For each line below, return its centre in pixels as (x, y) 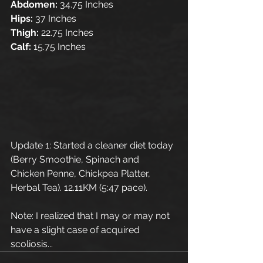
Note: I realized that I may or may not (91, 215)
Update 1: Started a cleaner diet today (93, 145)
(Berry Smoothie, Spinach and (76, 159)
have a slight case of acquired (76, 230)
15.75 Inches (60, 46)
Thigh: (25, 32)
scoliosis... (32, 244)
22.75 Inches (66, 32)
